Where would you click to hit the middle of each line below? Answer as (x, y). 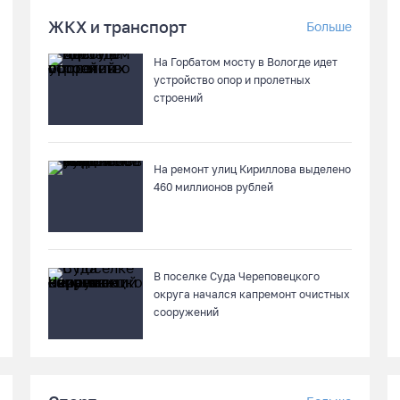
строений (178, 98)
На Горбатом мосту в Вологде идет (246, 62)
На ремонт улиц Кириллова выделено (252, 169)
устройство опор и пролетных (232, 80)
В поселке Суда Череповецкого (237, 276)
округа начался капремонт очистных (252, 294)
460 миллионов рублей (213, 187)
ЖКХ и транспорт (117, 27)
